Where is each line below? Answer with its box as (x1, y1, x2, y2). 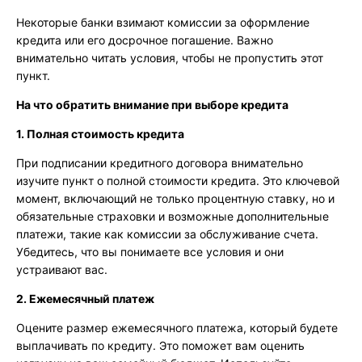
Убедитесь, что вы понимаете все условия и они (16, 245, 284, 259)
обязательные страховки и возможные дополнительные (16, 209, 329, 224)
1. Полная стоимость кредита (16, 127, 184, 141)
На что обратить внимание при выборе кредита (16, 98, 288, 112)
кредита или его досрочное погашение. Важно (16, 33, 273, 48)
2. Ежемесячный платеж (16, 292, 154, 306)
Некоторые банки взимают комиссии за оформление (16, 15, 309, 30)
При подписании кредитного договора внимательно (16, 156, 303, 170)
